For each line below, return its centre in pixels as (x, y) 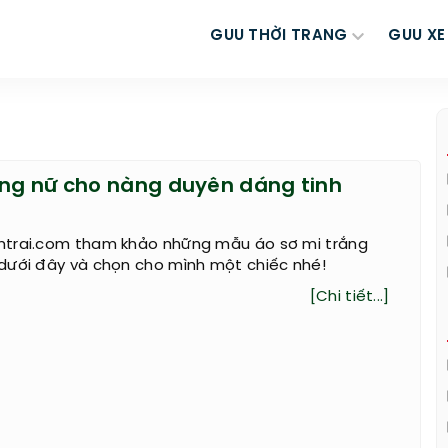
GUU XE (417, 36)
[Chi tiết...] (349, 297)
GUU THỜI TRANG (279, 36)
